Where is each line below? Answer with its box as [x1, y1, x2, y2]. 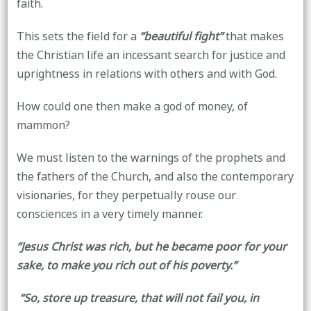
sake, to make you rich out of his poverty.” [16, 255, 237, 276]
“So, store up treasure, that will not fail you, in [19, 287, 259, 309]
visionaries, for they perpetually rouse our [16, 185, 236, 206]
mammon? [16, 115, 70, 136]
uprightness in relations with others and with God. [16, 63, 277, 85]
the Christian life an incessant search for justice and [16, 44, 285, 66]
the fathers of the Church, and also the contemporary [16, 166, 294, 187]
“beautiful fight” [139, 26, 226, 47]
